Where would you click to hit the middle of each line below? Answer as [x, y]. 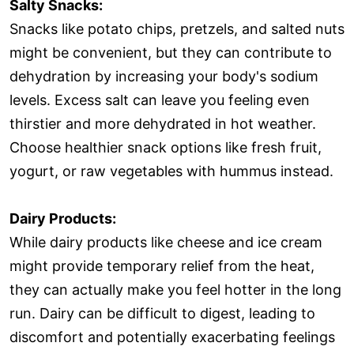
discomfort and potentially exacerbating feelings [172, 337]
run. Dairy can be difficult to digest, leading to [162, 313]
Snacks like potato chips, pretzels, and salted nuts [177, 28]
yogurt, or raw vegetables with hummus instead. [171, 171]
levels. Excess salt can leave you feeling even [160, 100]
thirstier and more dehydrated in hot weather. [163, 123]
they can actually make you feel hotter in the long [175, 289]
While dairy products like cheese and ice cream [166, 242]
